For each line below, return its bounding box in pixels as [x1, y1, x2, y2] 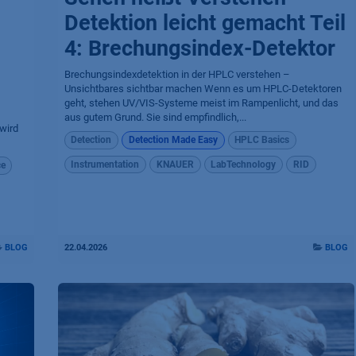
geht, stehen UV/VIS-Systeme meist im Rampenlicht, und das [64, 97, 339, 110]
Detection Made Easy [128, 134, 218, 146]
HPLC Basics [234, 134, 290, 146]
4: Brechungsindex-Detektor [64, 36, 335, 62]
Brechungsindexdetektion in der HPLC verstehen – [64, 68, 290, 81]
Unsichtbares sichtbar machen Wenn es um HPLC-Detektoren [64, 83, 342, 95]
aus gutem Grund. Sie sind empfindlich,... [64, 111, 246, 124]
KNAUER [156, 158, 194, 170]
